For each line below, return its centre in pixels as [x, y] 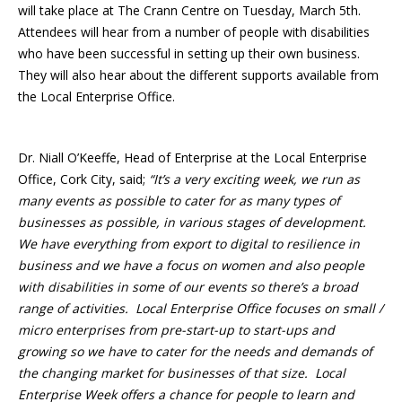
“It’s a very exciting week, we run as [254, 179]
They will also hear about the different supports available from [198, 74]
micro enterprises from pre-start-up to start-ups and [176, 329]
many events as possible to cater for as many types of [179, 200]
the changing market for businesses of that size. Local [182, 372]
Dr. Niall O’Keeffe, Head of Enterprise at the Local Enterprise [192, 157]
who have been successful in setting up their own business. [191, 53]
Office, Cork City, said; [83, 179]
